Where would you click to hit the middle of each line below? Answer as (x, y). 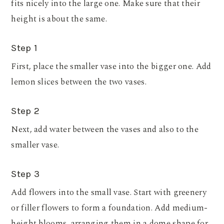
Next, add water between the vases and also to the (105, 130)
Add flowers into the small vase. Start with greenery (109, 193)
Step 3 (25, 174)
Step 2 (25, 111)
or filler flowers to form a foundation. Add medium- (109, 208)
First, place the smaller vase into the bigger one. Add (111, 67)
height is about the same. (59, 19)
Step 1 (24, 48)
